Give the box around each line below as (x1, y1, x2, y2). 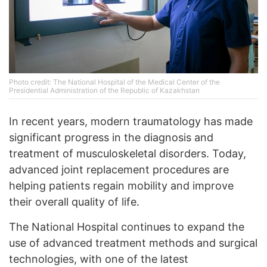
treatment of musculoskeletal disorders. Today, (9, 147, 246, 160)
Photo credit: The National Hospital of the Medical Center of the (9, 77, 220, 87)
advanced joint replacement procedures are (9, 163, 229, 176)
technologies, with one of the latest (9, 253, 188, 266)
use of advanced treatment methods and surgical (9, 237, 257, 250)
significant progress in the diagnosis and (9, 131, 213, 144)
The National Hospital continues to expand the (9, 221, 244, 234)
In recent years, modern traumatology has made (9, 115, 253, 128)
